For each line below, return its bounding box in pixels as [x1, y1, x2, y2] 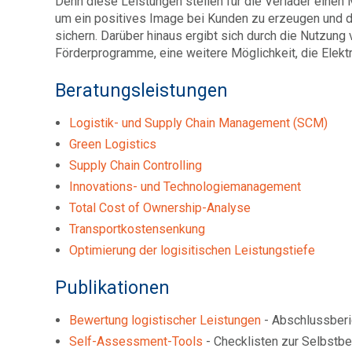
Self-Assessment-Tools [69, 334, 203, 350]
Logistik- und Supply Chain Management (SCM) [69, 115, 328, 131]
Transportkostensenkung [69, 222, 205, 237]
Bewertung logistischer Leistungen [69, 313, 261, 328]
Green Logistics [69, 137, 156, 152]
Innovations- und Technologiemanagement [69, 179, 301, 195]
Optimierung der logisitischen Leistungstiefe [69, 243, 315, 258]
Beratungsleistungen [55, 79, 228, 102]
